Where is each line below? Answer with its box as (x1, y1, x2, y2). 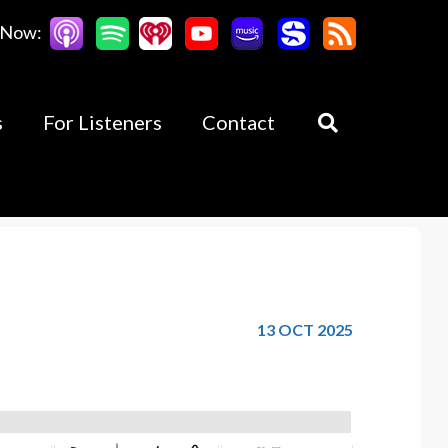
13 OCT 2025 (257, 320, 354, 339)
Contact (202, 110, 275, 134)
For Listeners (43, 110, 162, 134)
